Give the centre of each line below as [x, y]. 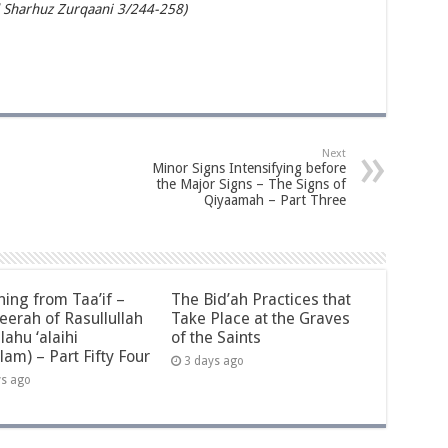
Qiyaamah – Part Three [274, 199]
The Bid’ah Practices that [261, 299]
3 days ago [214, 360]
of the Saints [216, 337]
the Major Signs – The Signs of [250, 183]
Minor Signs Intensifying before [248, 167]
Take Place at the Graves [261, 318]
